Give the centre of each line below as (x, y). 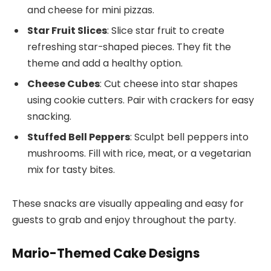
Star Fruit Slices (67, 31)
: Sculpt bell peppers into (189, 137)
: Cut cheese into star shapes (169, 84)
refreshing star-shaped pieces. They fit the (129, 47)
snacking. (49, 117)
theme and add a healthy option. (105, 64)
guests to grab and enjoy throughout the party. (124, 220)
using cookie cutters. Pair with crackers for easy (141, 100)
